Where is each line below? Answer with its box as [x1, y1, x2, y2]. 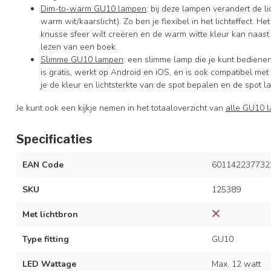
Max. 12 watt [211, 258, 261, 270]
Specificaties [16, 132, 93, 146]
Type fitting [22, 233, 69, 245]
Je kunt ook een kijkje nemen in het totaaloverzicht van [16, 102, 226, 114]
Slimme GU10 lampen [41, 54, 123, 66]
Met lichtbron [22, 209, 78, 220]
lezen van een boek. [41, 41, 117, 53]
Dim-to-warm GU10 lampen [41, 3, 146, 15]
